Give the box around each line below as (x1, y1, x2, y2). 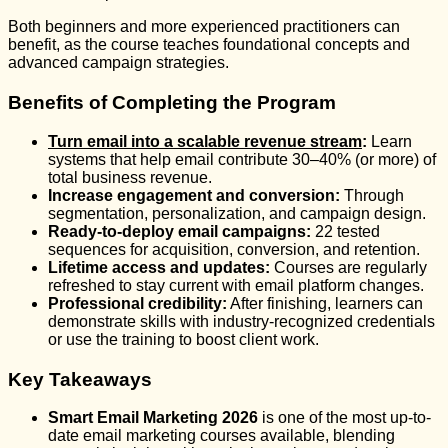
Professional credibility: (48, 294, 227, 312)
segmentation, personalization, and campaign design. (48, 204, 426, 222)
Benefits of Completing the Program (8, 92, 336, 114)
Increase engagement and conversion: (48, 186, 340, 204)
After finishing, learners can (227, 294, 423, 312)
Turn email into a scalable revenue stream (48, 132, 362, 150)
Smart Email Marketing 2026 (48, 409, 258, 427)
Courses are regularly (270, 258, 427, 276)
